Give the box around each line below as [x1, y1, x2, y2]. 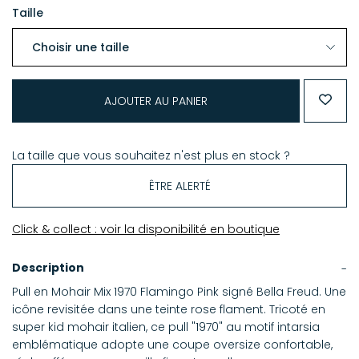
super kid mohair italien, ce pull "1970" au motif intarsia [12, 319, 320, 336]
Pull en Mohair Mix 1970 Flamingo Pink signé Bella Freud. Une [12, 284, 346, 301]
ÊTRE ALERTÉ [148, 178, 211, 195]
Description [12, 260, 84, 276]
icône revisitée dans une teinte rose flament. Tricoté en [12, 301, 325, 318]
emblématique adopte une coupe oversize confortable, [12, 337, 333, 353]
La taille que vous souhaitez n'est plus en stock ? [12, 147, 290, 164]
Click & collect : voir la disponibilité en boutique [12, 221, 280, 238]
